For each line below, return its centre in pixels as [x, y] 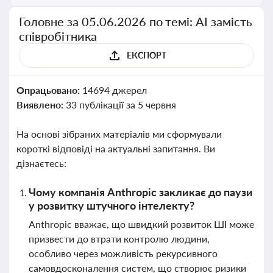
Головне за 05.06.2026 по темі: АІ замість [136, 21]
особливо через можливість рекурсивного [123, 253]
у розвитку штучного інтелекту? [112, 205]
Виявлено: [41, 105]
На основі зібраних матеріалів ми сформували [119, 134]
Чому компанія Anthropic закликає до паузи [141, 192]
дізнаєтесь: [41, 163]
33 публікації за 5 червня [121, 105]
